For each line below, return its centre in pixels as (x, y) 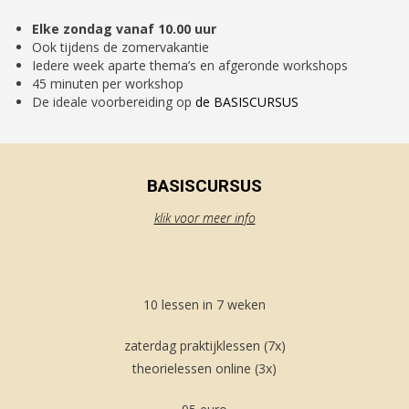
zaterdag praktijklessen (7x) (204, 346)
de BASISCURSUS (247, 102)
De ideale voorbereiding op (114, 102)
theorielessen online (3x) (204, 368)
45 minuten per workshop (108, 84)
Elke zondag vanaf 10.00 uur (124, 29)
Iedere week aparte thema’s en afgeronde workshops (190, 65)
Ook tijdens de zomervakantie (121, 47)
